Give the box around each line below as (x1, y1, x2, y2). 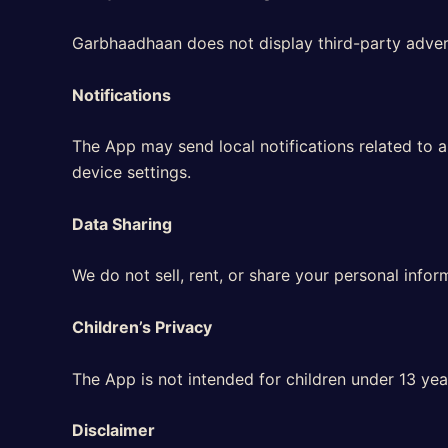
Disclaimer (72, 420, 155, 441)
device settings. (72, 162, 191, 183)
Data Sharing (72, 213, 172, 234)
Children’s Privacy (72, 316, 212, 337)
